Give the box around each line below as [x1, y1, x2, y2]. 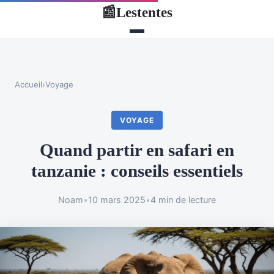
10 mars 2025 [88, 194, 146, 206]
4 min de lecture [150, 194, 216, 206]
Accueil [15, 80, 42, 89]
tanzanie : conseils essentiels [31, 161, 243, 181]
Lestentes [116, 4, 172, 20]
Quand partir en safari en [40, 140, 234, 160]
